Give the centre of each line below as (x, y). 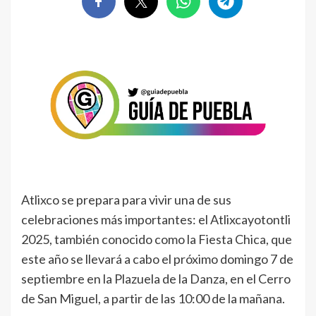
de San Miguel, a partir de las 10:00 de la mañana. (153, 299)
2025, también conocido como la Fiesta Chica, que (157, 239)
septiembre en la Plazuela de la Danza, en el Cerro (156, 279)
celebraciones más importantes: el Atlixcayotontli (156, 220)
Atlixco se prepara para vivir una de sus (126, 200)
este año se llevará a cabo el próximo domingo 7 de (157, 259)
